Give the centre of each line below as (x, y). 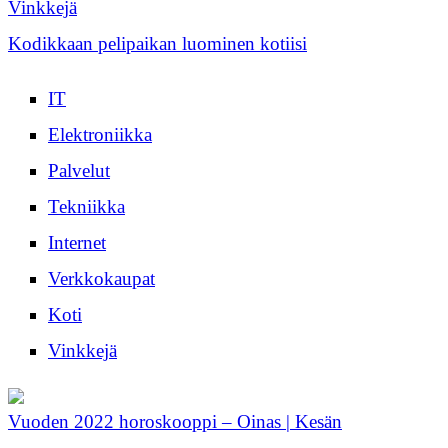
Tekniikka (86, 207)
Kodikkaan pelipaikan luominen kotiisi (157, 44)
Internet (77, 243)
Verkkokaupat (101, 279)
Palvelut (79, 171)
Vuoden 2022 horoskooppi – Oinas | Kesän (175, 422)
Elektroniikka (100, 135)
